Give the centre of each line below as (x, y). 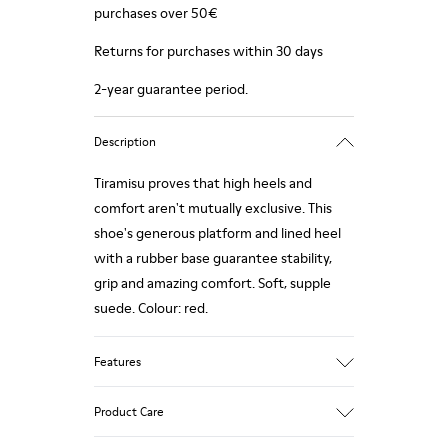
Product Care (129, 411)
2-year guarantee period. (171, 89)
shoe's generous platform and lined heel (217, 233)
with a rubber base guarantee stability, (213, 258)
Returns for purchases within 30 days (208, 51)
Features (117, 361)
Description (125, 141)
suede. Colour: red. (151, 308)
